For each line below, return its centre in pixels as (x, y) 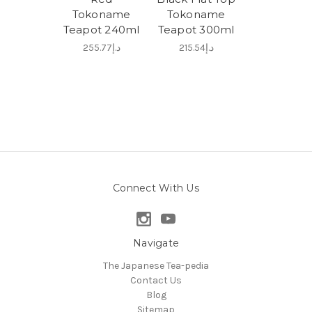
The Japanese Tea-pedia (156, 265)
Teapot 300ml (196, 29)
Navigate (156, 243)
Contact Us (156, 280)
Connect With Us (156, 188)
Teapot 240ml (101, 29)
